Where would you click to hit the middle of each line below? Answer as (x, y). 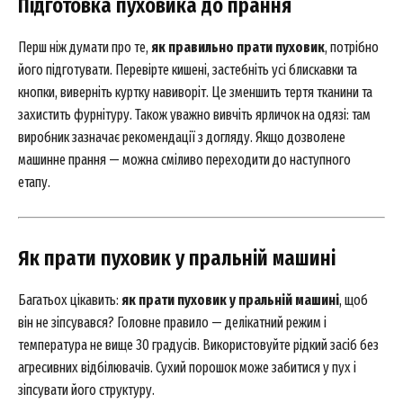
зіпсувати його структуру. (86, 390)
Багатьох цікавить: (70, 300)
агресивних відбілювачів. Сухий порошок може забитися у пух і (187, 367)
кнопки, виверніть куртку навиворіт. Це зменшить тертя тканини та (195, 92)
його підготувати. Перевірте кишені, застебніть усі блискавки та (188, 70)
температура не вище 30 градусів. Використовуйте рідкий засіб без (198, 345)
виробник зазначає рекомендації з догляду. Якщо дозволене (182, 137)
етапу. (34, 182)
